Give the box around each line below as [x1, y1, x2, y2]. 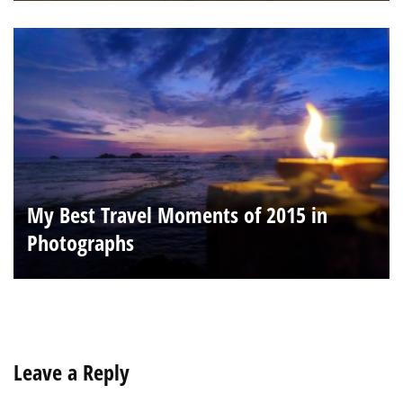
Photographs [27, 227, 134, 257]
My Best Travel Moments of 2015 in [27, 199, 327, 229]
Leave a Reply [13, 356, 130, 387]
